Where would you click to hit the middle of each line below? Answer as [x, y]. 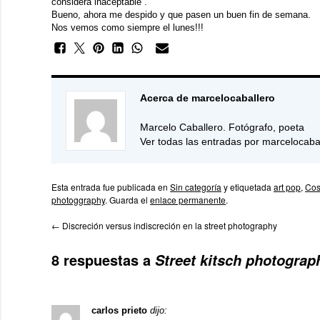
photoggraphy [78, 200]
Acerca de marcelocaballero [207, 98]
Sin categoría [196, 187]
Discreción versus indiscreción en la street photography [169, 225]
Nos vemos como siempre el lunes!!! [127, 27]
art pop [287, 187]
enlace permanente [188, 200]
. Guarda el [127, 200]
